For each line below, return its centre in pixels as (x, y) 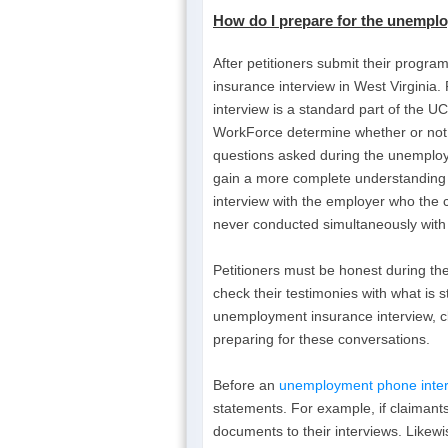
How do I (246, 20)
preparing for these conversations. (321, 338)
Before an (246, 384)
